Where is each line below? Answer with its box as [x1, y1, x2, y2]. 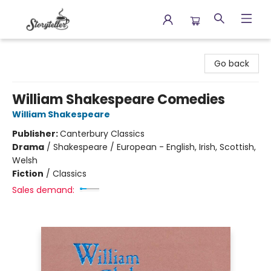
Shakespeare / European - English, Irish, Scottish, [53, 141, 256, 153]
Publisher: [12, 128, 60, 140]
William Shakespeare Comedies [12, 90, 225, 109]
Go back [214, 57, 249, 70]
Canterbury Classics [60, 128, 145, 140]
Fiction [12, 168, 44, 180]
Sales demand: [12, 184, 74, 196]
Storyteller [9, 44, 52, 56]
